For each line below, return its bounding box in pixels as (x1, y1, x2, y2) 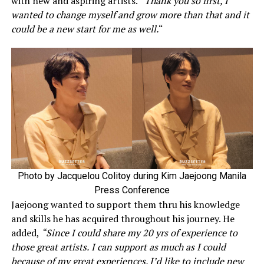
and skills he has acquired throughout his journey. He (11, 212, 235, 226)
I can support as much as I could (91, 240, 226, 254)
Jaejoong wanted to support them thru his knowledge (11, 198, 240, 212)
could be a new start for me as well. (11, 22, 159, 36)
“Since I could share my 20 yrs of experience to (41, 226, 237, 240)
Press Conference (94, 184, 170, 196)
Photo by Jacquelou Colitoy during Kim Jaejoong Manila (17, 170, 246, 182)
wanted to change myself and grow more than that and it (11, 8, 249, 22)
